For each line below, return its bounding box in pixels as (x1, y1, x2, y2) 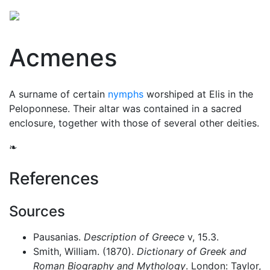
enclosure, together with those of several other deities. (9, 117, 259, 129)
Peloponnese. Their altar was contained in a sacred (9, 102, 242, 115)
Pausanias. (33, 231, 84, 243)
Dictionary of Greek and (137, 245, 246, 257)
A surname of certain (9, 88, 108, 100)
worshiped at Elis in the (143, 88, 253, 100)
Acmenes (9, 43, 117, 72)
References (9, 168, 99, 189)
